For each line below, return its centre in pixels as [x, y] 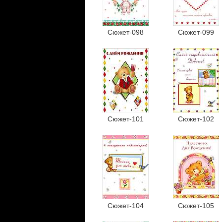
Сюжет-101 [125, 119]
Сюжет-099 [196, 32]
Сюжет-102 [196, 119]
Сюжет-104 [125, 206]
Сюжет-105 [196, 206]
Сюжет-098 [125, 32]
